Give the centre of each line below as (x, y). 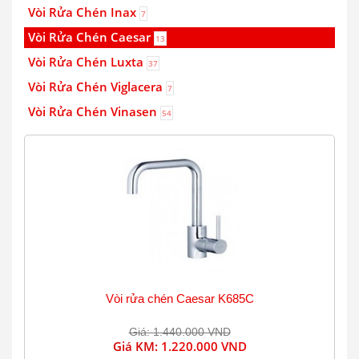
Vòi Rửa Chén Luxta (87, 62)
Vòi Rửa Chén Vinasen (94, 111)
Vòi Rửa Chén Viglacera (97, 87)
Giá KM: (137, 346)
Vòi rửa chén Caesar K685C (179, 298)
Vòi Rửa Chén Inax (84, 12)
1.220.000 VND (204, 346)
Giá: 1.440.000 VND (179, 332)
